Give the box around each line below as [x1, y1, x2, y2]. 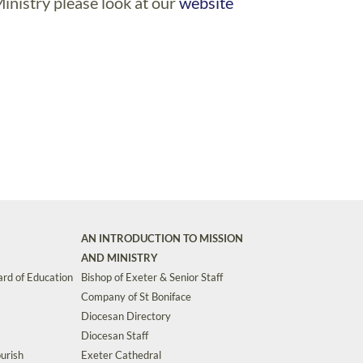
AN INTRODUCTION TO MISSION [81, 232, 243, 245]
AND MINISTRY [81, 251, 158, 264]
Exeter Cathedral [81, 348, 161, 361]
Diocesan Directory [81, 310, 171, 322]
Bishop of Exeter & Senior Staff [81, 271, 223, 284]
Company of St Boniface [81, 290, 191, 303]
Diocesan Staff [81, 329, 148, 342]
